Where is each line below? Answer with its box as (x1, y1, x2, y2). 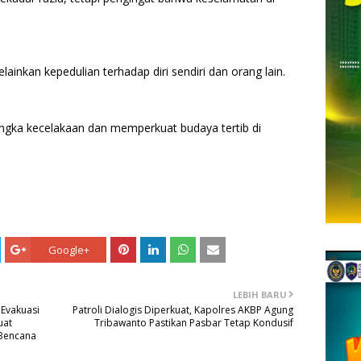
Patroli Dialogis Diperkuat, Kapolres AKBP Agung (73, 302, 293, 317)
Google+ (48, 242, 89, 257)
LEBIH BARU (233, 288, 287, 301)
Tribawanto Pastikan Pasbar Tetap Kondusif (94, 315, 293, 330)
